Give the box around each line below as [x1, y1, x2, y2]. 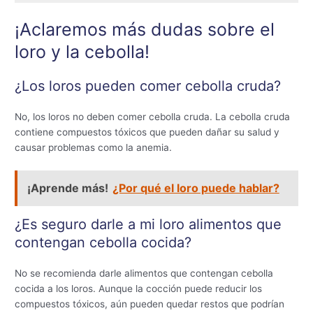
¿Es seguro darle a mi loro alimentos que [15, 216, 282, 233]
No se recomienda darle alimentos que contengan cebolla [15, 268, 274, 279]
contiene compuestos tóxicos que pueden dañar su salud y [15, 126, 280, 138]
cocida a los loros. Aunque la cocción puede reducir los [15, 283, 263, 295]
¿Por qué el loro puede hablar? [112, 180, 279, 195]
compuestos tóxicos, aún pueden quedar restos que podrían [15, 298, 285, 310]
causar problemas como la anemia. [15, 142, 173, 154]
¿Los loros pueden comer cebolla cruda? [15, 78, 282, 95]
